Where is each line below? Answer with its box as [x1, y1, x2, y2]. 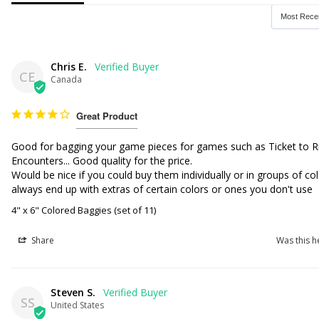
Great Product [76, 109, 138, 122]
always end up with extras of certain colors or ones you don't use [11, 182, 316, 196]
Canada [51, 73, 83, 85]
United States [51, 299, 105, 311]
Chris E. [51, 60, 88, 73]
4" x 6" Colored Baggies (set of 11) [11, 204, 157, 216]
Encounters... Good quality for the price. [11, 154, 196, 167]
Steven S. [51, 286, 96, 299]
